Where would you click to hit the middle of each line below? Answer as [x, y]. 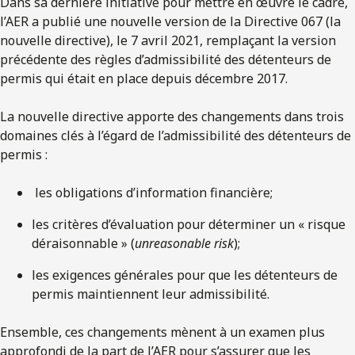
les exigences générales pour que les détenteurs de [185, 275]
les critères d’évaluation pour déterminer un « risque [189, 224]
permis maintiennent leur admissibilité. [151, 294]
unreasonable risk [184, 243]
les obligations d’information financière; [152, 192]
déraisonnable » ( [83, 243]
